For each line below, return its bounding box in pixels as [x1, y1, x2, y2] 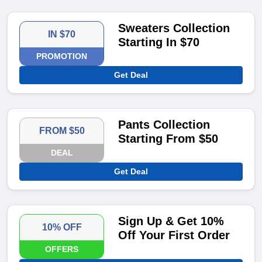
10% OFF [42, 222, 82, 233]
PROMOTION [36, 51, 88, 61]
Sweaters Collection [118, 22, 230, 35]
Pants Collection [118, 118, 211, 132]
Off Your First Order [118, 229, 230, 242]
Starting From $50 [118, 132, 219, 146]
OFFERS [45, 244, 79, 254]
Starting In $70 [118, 36, 200, 49]
